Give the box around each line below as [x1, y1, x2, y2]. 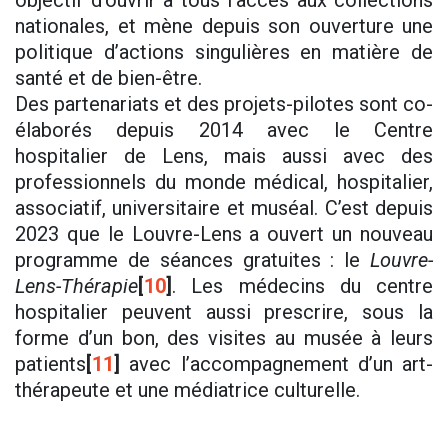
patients [15, 352, 86, 377]
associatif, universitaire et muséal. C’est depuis [15, 196, 433, 221]
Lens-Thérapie [15, 274, 138, 299]
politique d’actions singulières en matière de [15, 40, 433, 65]
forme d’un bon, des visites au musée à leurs [15, 326, 433, 351]
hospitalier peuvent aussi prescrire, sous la [15, 300, 433, 325]
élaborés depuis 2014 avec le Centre [15, 118, 433, 143]
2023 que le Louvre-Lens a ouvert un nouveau [15, 222, 433, 247]
